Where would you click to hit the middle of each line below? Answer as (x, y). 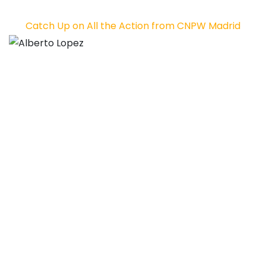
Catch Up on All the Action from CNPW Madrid (133, 26)
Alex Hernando (43, 110)
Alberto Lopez (42, 59)
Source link (34, 210)
